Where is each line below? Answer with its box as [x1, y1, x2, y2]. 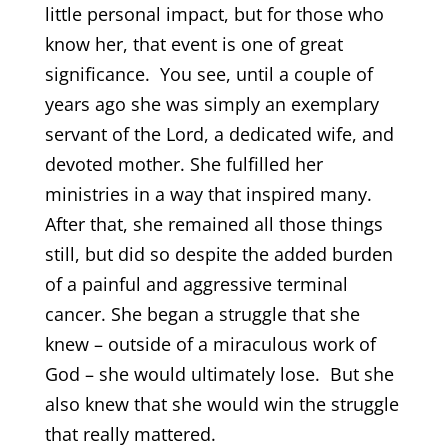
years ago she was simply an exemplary [44, 92, 379, 116]
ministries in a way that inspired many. [44, 182, 372, 206]
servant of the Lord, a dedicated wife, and [44, 122, 394, 146]
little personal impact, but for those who [44, 2, 384, 26]
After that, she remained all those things [44, 212, 383, 236]
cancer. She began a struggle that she [44, 302, 360, 326]
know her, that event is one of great [44, 32, 343, 56]
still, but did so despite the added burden [44, 242, 393, 266]
